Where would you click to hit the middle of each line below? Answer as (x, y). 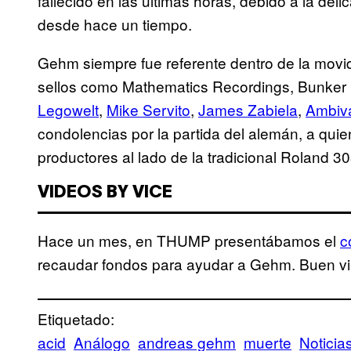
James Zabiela (248, 110)
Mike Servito (148, 110)
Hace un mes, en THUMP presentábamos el (189, 241)
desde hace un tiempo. (115, 24)
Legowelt (68, 110)
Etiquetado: (76, 319)
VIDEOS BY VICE (105, 193)
